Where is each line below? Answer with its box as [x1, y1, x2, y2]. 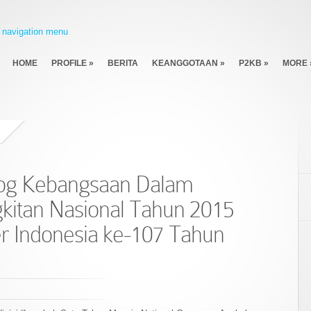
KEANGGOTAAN [152, 58, 218, 68]
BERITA [108, 58, 138, 68]
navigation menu [2, 26, 68, 37]
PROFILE [51, 58, 87, 68]
